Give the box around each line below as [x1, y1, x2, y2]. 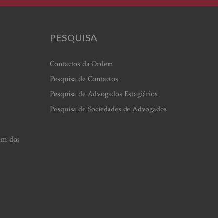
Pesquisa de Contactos [50, 74, 118, 85]
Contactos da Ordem [50, 59, 113, 70]
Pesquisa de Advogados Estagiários [50, 89, 158, 100]
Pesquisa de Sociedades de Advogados [50, 104, 167, 115]
